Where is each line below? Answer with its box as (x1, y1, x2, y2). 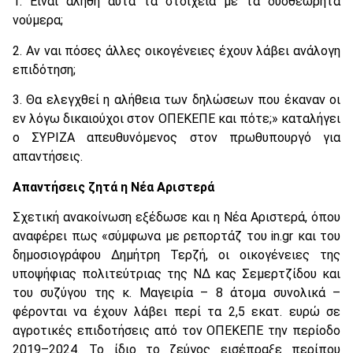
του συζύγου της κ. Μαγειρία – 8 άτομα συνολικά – (13, 284, 340, 300)
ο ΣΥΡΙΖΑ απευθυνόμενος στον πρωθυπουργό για (13, 130, 340, 146)
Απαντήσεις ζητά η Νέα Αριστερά (13, 179, 214, 195)
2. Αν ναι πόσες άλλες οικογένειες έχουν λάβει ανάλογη (13, 43, 340, 58)
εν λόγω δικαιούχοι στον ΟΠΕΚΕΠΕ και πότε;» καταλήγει (13, 111, 340, 127)
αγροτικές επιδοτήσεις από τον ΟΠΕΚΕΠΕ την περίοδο (13, 322, 340, 338)
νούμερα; (13, 13, 63, 28)
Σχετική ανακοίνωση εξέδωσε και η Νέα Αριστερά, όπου (13, 209, 340, 225)
